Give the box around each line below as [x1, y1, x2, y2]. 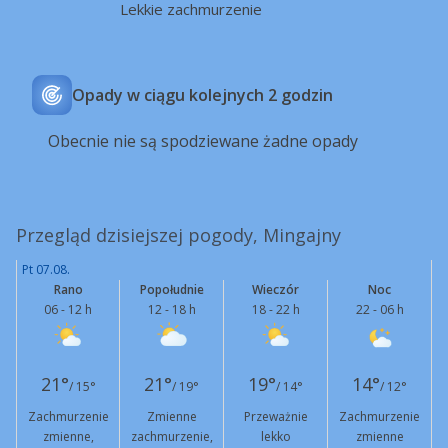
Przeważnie [243, 408, 308, 425]
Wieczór [252, 281, 299, 298]
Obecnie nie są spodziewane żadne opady [48, 130, 358, 152]
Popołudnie [139, 281, 204, 298]
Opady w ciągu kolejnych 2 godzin [72, 84, 333, 106]
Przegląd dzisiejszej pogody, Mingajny [16, 223, 341, 247]
